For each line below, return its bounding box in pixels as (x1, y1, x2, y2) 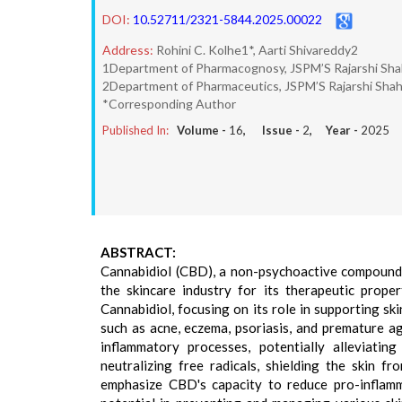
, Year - (310, 123, 361, 137)
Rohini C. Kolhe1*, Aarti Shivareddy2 (156, 42, 358, 57)
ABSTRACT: (100, 244, 176, 260)
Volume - (177, 123, 229, 137)
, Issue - (243, 123, 302, 137)
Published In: (102, 123, 169, 137)
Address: (102, 42, 153, 57)
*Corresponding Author (102, 96, 236, 111)
